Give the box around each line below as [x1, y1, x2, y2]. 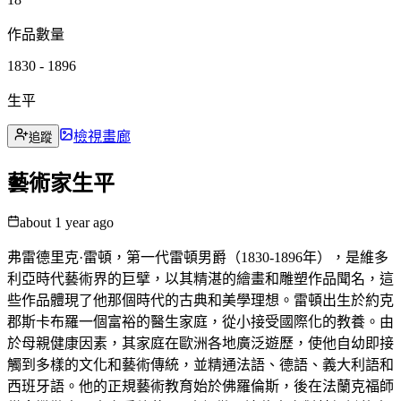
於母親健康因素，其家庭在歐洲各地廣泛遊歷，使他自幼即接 [7, 335, 394, 351]
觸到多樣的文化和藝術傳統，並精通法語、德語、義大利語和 [7, 356, 394, 372]
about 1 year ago [20, 214, 114, 230]
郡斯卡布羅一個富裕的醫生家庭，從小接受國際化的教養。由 [7, 313, 394, 329]
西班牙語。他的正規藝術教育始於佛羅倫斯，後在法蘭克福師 [7, 378, 394, 394]
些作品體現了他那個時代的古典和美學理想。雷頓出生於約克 [7, 292, 394, 308]
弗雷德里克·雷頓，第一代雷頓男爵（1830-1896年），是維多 [7, 249, 388, 265]
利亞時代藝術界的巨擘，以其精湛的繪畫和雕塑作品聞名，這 [7, 270, 394, 286]
